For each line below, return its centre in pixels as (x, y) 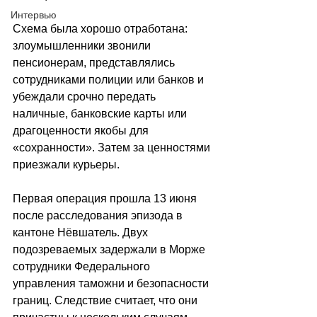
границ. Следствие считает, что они (106, 301)
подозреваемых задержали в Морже (110, 250)
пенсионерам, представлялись (95, 63)
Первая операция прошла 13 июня (106, 199)
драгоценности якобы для (82, 131)
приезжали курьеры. (66, 165)
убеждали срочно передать (86, 97)
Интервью (34, 15)
